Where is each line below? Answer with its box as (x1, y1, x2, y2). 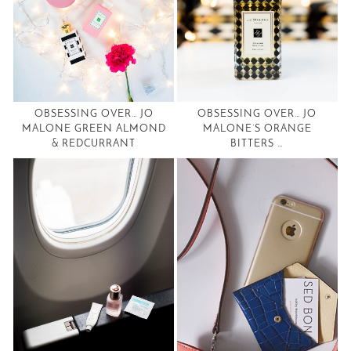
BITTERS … (230, 139, 284, 150)
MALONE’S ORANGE (202, 124, 312, 135)
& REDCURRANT (52, 139, 136, 150)
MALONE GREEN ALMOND (21, 124, 166, 135)
